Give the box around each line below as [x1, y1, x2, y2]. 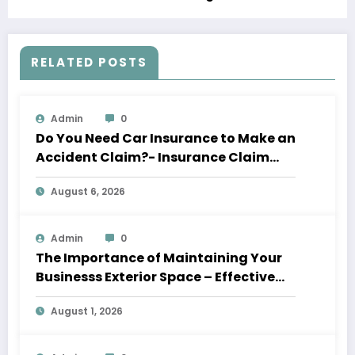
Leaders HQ [36, 286, 112, 305]
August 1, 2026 [51, 303, 123, 318]
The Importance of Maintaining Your [36, 248, 282, 267]
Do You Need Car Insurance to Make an [36, 128, 296, 147]
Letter [36, 166, 76, 185]
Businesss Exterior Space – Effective [36, 267, 275, 286]
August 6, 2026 [51, 184, 125, 198]
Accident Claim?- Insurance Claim [36, 147, 269, 166]
